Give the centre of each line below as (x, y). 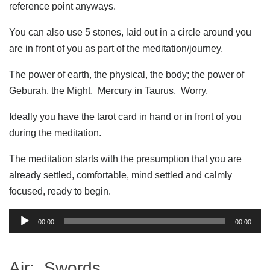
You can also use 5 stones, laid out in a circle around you (130, 32)
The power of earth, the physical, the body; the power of (127, 74)
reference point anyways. (62, 6)
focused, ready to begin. (60, 191)
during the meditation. (55, 133)
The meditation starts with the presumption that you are (125, 159)
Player (22, 233)
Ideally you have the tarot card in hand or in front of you (125, 117)
